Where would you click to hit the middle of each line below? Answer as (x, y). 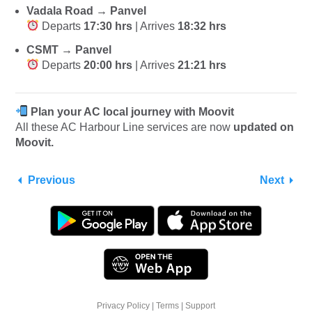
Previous (52, 180)
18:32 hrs (202, 26)
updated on (264, 127)
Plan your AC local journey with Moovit (133, 111)
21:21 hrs (202, 65)
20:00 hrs (108, 65)
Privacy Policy (123, 305)
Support (200, 305)
